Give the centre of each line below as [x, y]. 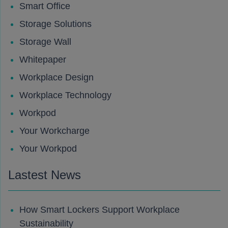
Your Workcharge [54, 131]
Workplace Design [56, 77]
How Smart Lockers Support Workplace [99, 210]
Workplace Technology [65, 95]
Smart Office [45, 6]
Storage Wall [45, 42]
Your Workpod [48, 149]
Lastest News [45, 175]
